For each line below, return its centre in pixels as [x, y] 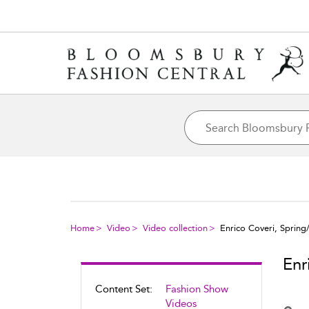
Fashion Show [197, 289]
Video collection [175, 228]
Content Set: [124, 289]
